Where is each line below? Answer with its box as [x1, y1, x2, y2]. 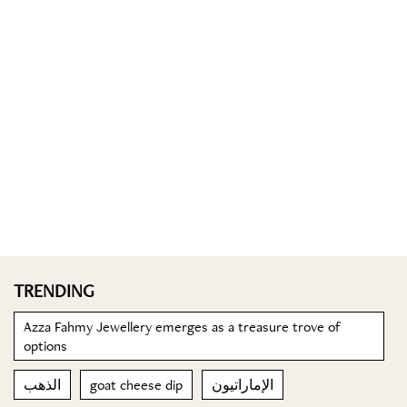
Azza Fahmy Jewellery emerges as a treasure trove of [24, 317, 341, 336]
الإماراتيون [212, 375, 273, 394]
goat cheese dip [90, 375, 183, 394]
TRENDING [14, 279, 94, 303]
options [24, 336, 67, 355]
